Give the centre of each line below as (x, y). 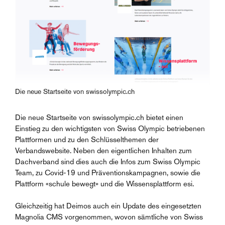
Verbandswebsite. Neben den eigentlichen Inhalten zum (103, 150)
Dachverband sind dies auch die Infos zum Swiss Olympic (108, 161)
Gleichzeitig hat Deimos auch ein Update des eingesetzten (108, 205)
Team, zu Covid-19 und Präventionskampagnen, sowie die (108, 172)
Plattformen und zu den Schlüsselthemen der (87, 139)
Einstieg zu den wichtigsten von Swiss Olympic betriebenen (110, 128)
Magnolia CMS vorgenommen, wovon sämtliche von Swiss (109, 216)
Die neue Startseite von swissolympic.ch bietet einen (99, 117)
